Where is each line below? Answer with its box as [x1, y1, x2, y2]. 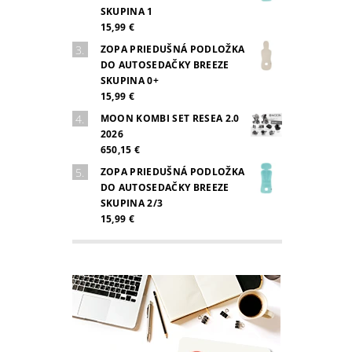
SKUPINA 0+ [100, 74, 159, 88]
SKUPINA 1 [100, 5, 153, 19]
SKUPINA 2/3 [100, 196, 163, 211]
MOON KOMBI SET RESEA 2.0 [100, 112, 240, 126]
